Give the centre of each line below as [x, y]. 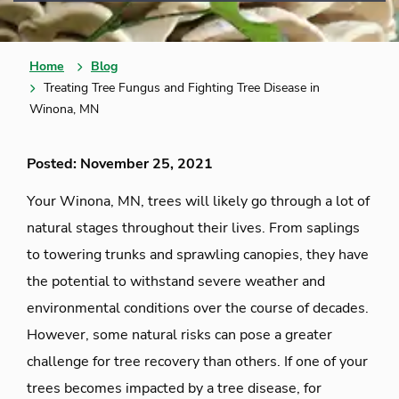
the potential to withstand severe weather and [176, 281]
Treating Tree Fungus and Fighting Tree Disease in [182, 88]
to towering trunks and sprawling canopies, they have [198, 255]
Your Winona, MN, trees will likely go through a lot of [198, 201]
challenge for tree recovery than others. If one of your [197, 362]
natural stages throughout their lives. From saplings [193, 228]
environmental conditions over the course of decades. [198, 308]
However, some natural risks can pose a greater [179, 335]
